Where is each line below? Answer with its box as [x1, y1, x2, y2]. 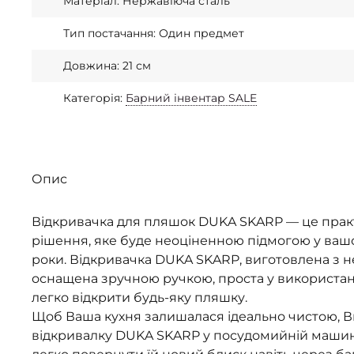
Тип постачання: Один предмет [63, 26, 244, 41]
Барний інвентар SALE [126, 91, 257, 106]
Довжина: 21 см [63, 58, 151, 73]
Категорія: [63, 91, 126, 106]
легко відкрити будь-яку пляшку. [32, 290, 247, 306]
